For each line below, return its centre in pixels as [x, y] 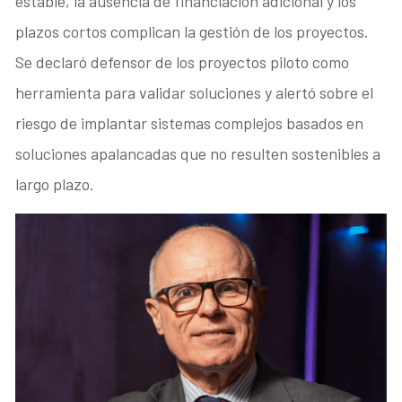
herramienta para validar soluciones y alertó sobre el [195, 92]
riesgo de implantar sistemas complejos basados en [190, 122]
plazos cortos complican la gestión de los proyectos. [192, 31]
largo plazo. [55, 184]
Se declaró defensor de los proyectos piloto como [183, 61]
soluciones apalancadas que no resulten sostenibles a [198, 153]
